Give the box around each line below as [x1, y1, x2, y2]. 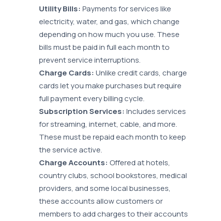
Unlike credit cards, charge [94, 68, 187, 78]
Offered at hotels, [108, 157, 171, 168]
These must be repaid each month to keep [39, 132, 186, 143]
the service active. [39, 145, 103, 155]
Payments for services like [81, 3, 172, 14]
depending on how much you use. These [39, 29, 180, 40]
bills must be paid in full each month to [39, 42, 170, 53]
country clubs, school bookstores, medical [39, 170, 187, 181]
